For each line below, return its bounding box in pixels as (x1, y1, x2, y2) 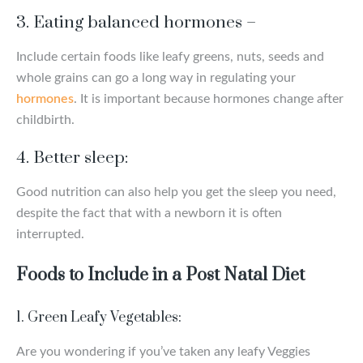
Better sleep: (33, 147, 128, 169)
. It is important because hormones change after (74, 92, 344, 105)
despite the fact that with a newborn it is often (16, 206, 282, 220)
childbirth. (16, 113, 75, 126)
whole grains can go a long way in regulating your (16, 70, 296, 84)
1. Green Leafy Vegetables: (16, 308, 181, 327)
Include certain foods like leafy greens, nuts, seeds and (16, 49, 324, 63)
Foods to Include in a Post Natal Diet (16, 263, 305, 286)
